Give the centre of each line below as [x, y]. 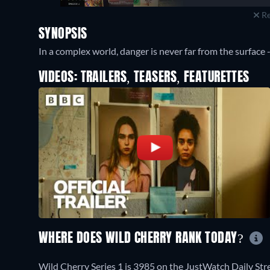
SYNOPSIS [63, 35]
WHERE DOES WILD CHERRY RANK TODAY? [143, 239]
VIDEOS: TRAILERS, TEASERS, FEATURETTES [144, 78]
